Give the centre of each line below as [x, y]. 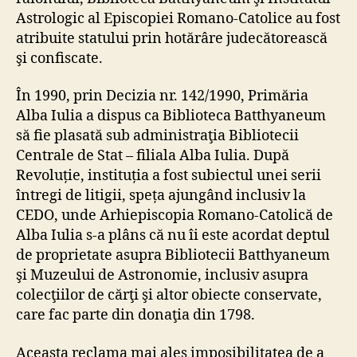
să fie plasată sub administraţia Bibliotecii [157, 136]
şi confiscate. [59, 58]
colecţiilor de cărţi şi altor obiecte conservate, [169, 296]
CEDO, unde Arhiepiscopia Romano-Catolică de [175, 216]
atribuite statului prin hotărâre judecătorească [172, 38]
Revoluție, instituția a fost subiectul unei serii [169, 176]
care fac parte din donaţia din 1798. [135, 316]
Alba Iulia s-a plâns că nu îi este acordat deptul [173, 236]
